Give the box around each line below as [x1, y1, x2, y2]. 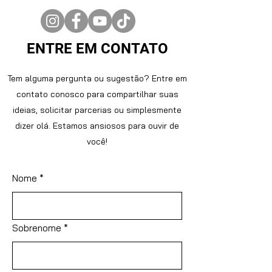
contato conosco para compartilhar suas [16, 89, 178, 100]
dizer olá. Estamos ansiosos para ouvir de [15, 120, 179, 131]
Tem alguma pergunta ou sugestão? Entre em [7, 73, 187, 84]
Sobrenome [12, 222, 61, 234]
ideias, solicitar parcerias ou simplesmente [13, 104, 182, 115]
